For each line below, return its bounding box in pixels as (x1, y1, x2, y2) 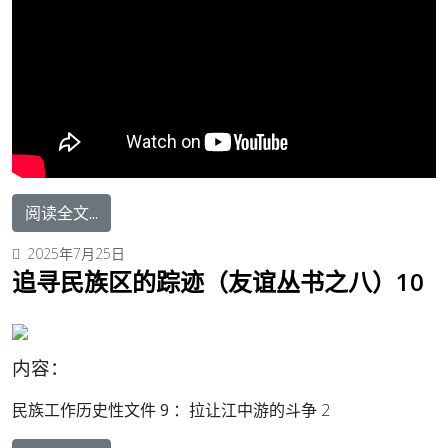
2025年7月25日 (27, 243, 125, 263)
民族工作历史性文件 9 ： (12, 398, 189, 421)
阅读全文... (25, 201, 98, 224)
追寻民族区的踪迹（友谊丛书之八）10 (12, 264, 424, 298)
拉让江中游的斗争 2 (189, 398, 330, 421)
